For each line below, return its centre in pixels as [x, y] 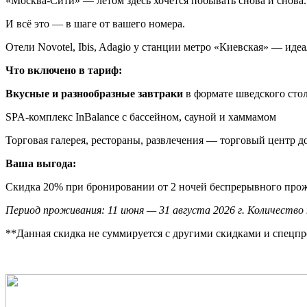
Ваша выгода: [41, 163]
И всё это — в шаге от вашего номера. [95, 23]
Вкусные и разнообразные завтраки [94, 93]
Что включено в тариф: [64, 70]
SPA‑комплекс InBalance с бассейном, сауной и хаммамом [141, 116]
